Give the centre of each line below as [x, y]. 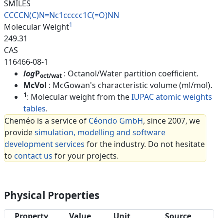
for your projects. [86, 156]
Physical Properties [52, 195]
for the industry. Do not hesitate [145, 144]
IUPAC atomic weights [172, 97]
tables [35, 109]
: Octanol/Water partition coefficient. [131, 74]
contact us [33, 156]
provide [19, 133]
